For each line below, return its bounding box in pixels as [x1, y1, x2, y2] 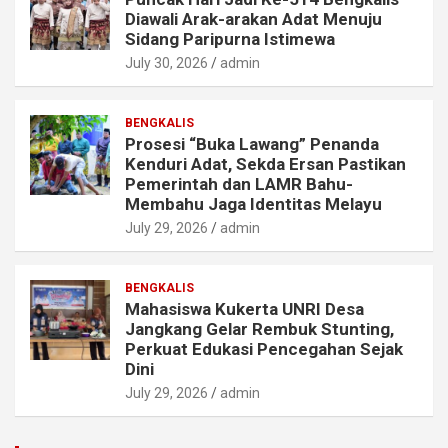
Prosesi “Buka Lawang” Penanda [125, 134, 379, 155]
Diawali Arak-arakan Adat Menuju [125, 9, 382, 30]
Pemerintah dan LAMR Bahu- [125, 174, 353, 195]
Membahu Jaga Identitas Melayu [125, 194, 382, 215]
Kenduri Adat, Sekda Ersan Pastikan [125, 154, 406, 175]
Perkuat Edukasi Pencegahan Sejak [125, 339, 403, 360]
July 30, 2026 [125, 55, 208, 72]
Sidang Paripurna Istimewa [125, 29, 335, 50]
